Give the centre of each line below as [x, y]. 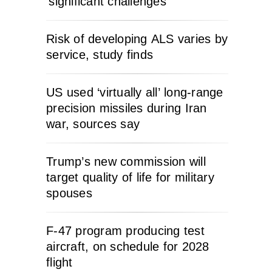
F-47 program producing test [125, 231]
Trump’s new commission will [126, 161]
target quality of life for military [130, 177]
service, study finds [100, 55]
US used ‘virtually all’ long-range [135, 92]
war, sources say [93, 124]
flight [59, 262]
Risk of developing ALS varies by [137, 39]
